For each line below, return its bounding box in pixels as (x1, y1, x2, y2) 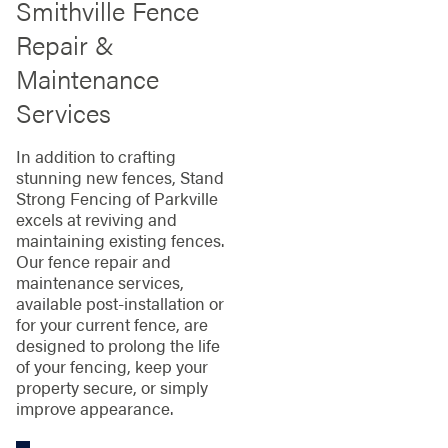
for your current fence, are (15, 312, 208, 337)
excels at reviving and (15, 207, 177, 232)
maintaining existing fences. (15, 228, 224, 253)
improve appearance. (15, 396, 173, 421)
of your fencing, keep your (15, 354, 208, 379)
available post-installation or (15, 291, 224, 316)
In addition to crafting (15, 144, 176, 169)
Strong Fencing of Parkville (15, 186, 218, 211)
